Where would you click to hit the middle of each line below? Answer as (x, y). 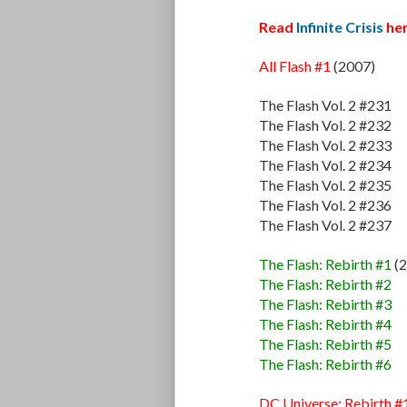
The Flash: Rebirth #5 (325, 344)
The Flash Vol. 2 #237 (325, 225)
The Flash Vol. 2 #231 (325, 105)
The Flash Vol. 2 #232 (325, 125)
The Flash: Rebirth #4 (325, 324)
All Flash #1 (295, 66)
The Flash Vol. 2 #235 (325, 185)
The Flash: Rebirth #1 (325, 264)
